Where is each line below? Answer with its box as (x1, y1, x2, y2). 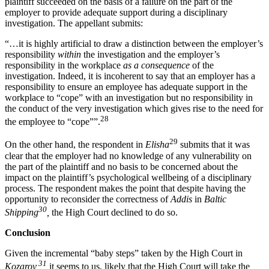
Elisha (145, 139, 169, 150)
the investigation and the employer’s (81, 49, 220, 60)
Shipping (5, 207, 38, 218)
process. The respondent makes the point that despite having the (5, 183, 246, 193)
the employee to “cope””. (5, 116, 100, 127)
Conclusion (5, 228, 50, 238)
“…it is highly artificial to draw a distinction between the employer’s (5, 38, 263, 49)
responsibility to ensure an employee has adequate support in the (5, 82, 247, 92)
